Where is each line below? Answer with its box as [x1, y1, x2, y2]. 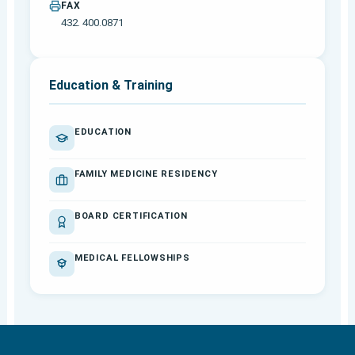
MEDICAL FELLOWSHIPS [74, 252, 190, 263]
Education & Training [48, 77, 173, 93]
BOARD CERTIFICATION [74, 210, 188, 221]
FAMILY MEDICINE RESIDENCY [74, 168, 218, 179]
